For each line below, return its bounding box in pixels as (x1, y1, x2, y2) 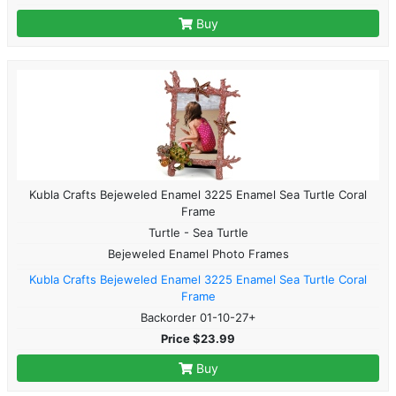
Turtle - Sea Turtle (148, 225, 248, 240)
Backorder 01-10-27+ (140, 309, 256, 324)
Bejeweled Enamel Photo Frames (107, 246, 289, 261)
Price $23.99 (161, 331, 235, 346)
